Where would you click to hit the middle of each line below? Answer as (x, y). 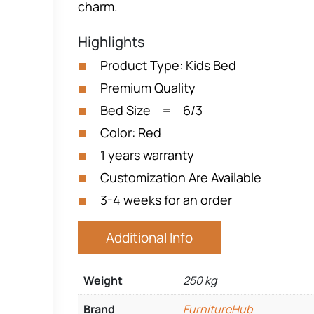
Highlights (111, 42)
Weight (103, 280)
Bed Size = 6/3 (151, 110)
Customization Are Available (181, 177)
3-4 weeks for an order (166, 200)
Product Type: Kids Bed (168, 65)
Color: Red (131, 132)
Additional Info (149, 238)
